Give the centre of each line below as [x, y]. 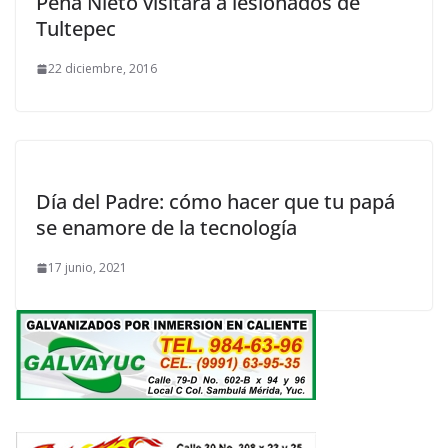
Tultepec [76, 28]
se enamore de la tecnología [166, 227]
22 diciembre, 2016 [102, 68]
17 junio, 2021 [87, 267]
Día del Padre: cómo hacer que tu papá [215, 201]
